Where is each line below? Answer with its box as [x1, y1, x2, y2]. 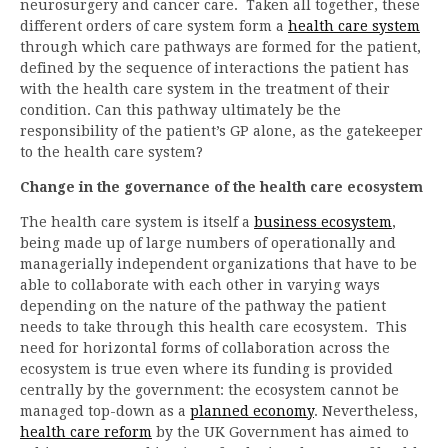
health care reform [20, 423, 152, 440]
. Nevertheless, [314, 402, 418, 419]
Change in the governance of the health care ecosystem [20, 178, 423, 195]
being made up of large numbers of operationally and [20, 234, 396, 251]
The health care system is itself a [20, 213, 254, 230]
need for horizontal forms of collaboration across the [20, 339, 390, 356]
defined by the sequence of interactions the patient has [20, 59, 409, 76]
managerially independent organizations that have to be [20, 255, 417, 272]
